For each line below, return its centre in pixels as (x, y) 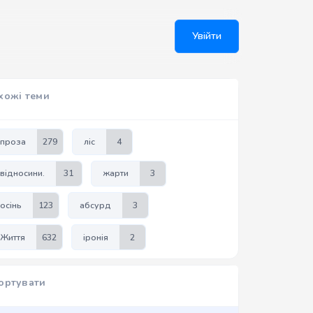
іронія (95, 237)
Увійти (207, 36)
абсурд (95, 205)
